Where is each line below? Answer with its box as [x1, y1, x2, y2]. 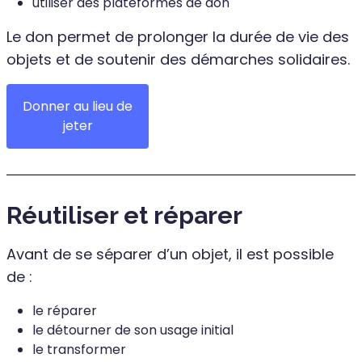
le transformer [32, 339, 126, 359]
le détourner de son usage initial [32, 320, 234, 339]
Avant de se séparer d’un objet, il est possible [6, 243, 334, 264]
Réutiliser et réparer [6, 200, 242, 229]
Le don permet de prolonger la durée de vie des [6, 26, 349, 47]
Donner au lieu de [23, 96, 133, 116]
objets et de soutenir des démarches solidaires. [6, 48, 350, 69]
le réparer [32, 301, 97, 320]
